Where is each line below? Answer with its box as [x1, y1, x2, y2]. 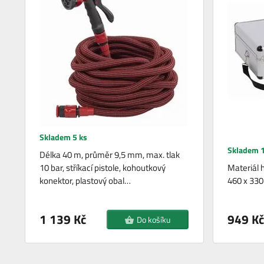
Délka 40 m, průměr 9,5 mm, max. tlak [39, 148, 180, 162]
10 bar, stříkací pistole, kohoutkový [39, 161, 166, 175]
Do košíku [137, 213, 171, 226]
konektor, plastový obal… [39, 174, 131, 188]
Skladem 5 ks [39, 131, 88, 144]
